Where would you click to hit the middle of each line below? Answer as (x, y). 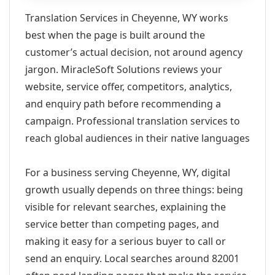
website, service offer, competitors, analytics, (129, 87)
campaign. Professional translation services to (133, 121)
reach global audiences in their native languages (137, 138)
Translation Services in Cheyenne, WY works (127, 18)
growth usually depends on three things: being (134, 190)
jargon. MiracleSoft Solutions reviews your (124, 69)
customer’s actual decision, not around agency (134, 52)
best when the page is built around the (115, 35)
